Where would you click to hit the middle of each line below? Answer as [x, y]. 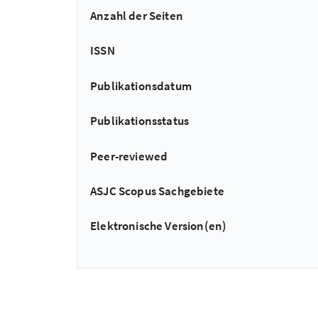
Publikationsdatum [141, 86]
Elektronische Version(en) [159, 226]
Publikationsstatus [140, 121]
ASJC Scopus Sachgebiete [158, 191]
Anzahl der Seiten [137, 15]
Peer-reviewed [129, 156]
